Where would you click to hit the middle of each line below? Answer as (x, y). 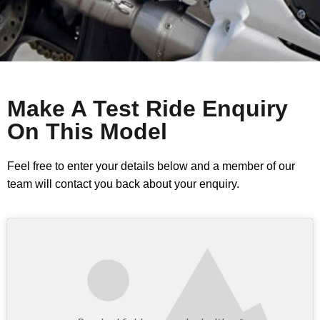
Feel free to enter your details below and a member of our (151, 166)
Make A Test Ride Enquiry (147, 109)
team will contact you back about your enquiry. (123, 184)
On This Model (87, 132)
